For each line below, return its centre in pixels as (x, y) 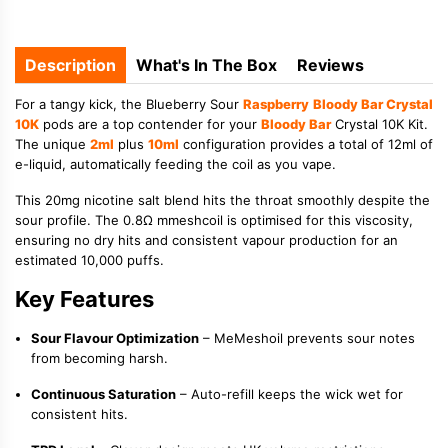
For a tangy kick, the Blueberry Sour (129, 104)
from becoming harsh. (99, 358)
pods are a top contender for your (150, 124)
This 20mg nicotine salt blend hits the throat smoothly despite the (222, 200)
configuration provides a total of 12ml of (306, 144)
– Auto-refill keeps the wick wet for (289, 394)
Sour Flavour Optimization (115, 338)
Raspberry (276, 104)
